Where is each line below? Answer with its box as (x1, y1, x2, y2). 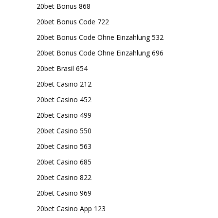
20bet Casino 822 (36, 173, 91, 182)
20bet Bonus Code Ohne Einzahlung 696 (36, 48, 163, 57)
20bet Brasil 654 (36, 64, 88, 73)
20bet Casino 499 (36, 110, 91, 120)
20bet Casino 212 (36, 79, 91, 89)
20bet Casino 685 (36, 157, 91, 166)
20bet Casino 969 (36, 188, 91, 198)
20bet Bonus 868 (36, 1, 91, 11)
